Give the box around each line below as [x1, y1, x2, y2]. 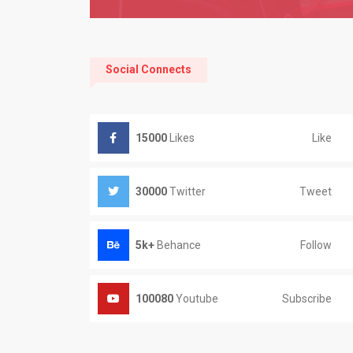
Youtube [173, 292, 218, 305]
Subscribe [282, 292, 332, 305]
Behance [154, 239, 201, 251]
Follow [300, 238, 332, 251]
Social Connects [105, 63, 191, 76]
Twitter [166, 185, 206, 198]
